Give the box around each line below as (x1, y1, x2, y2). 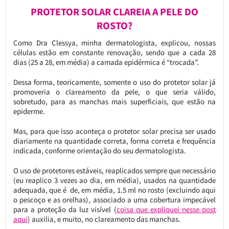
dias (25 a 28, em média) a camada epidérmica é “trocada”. (13, 57, 199, 67)
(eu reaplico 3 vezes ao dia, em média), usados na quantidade (13, 175, 216, 185)
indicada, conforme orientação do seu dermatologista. (13, 145, 186, 155)
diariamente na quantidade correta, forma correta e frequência (13, 135, 216, 146)
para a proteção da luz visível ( (13, 204, 117, 214)
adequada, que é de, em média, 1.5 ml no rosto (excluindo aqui (13, 185, 216, 195)
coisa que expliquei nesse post (116, 204, 216, 214)
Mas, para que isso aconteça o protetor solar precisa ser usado (13, 126, 216, 136)
